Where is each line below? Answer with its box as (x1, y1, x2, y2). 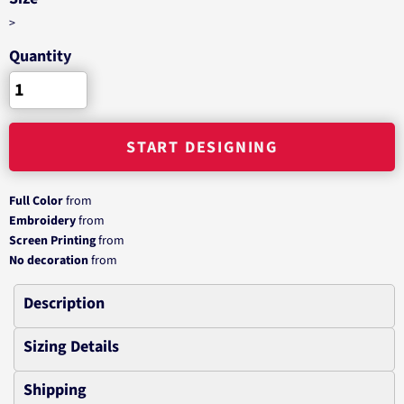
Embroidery (9, 212, 76, 230)
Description (23, 292, 105, 315)
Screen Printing (9, 232, 96, 250)
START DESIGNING (126, 136, 278, 160)
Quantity (9, 45, 71, 68)
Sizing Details (23, 335, 119, 358)
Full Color (9, 192, 63, 210)
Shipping (23, 379, 87, 401)
